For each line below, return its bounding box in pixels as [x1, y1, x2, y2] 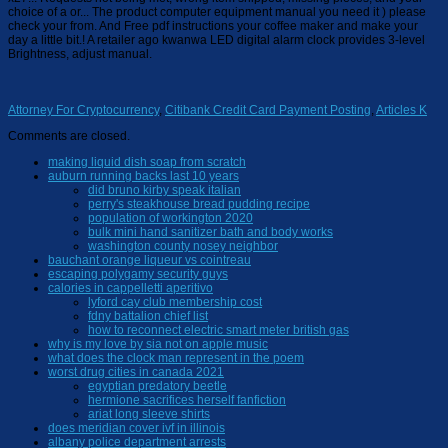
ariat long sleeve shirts [88, 406, 210, 421]
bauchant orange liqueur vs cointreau [48, 252, 251, 267]
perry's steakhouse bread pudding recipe [88, 196, 310, 211]
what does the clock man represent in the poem [48, 350, 304, 365]
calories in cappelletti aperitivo [48, 280, 213, 295]
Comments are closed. [8, 128, 130, 143]
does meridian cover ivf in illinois [48, 420, 225, 435]
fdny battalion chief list [88, 308, 208, 323]
